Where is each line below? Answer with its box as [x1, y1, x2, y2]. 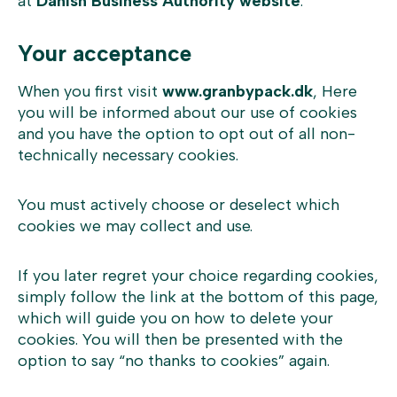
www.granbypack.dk [162, 82, 313, 101]
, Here [313, 82, 357, 101]
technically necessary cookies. [18, 145, 238, 165]
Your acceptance [18, 40, 191, 66]
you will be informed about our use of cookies [18, 103, 357, 122]
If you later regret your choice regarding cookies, [18, 266, 378, 285]
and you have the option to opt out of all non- [18, 124, 355, 144]
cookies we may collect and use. [18, 216, 253, 236]
